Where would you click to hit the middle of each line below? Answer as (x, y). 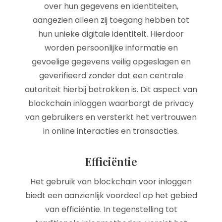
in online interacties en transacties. (111, 131)
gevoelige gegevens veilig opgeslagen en (111, 62)
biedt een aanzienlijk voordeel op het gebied (111, 195)
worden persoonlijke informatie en (111, 48)
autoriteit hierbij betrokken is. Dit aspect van (111, 89)
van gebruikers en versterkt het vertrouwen (111, 117)
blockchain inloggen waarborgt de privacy (111, 103)
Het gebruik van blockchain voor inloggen (111, 182)
